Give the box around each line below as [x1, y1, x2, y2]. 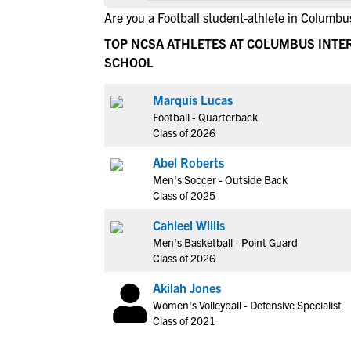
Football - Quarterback [153, 110, 258, 124]
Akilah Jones [153, 280, 221, 295]
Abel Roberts [153, 154, 224, 170]
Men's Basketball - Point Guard [153, 235, 298, 249]
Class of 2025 [153, 188, 215, 202]
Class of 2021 [153, 313, 215, 327]
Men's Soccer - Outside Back [153, 172, 288, 186]
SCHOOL [104, 54, 154, 70]
